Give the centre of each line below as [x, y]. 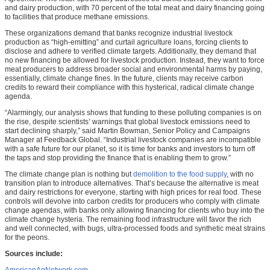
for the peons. [27, 238]
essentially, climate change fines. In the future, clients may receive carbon [124, 79]
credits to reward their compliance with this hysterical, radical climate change [130, 88]
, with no [240, 174]
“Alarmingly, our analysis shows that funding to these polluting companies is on [133, 113]
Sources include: [34, 254]
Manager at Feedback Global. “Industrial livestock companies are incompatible [133, 140]
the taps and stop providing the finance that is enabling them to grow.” [118, 158]
